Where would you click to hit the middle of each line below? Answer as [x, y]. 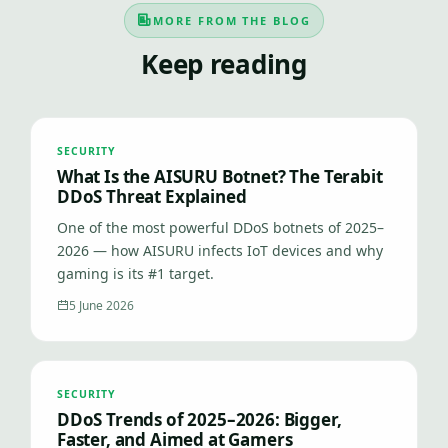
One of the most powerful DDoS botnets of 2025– [220, 227]
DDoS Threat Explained [152, 196]
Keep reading [224, 64]
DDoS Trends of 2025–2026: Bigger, [199, 419]
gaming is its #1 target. [135, 273]
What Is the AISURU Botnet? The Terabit [220, 176]
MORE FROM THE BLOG [232, 20]
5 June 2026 [101, 305]
